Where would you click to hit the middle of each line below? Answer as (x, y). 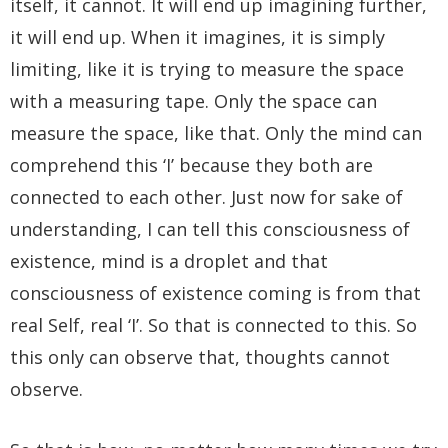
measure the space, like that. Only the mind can (216, 133)
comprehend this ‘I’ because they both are (191, 165)
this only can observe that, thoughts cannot (200, 357)
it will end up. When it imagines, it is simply (197, 37)
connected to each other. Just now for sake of (206, 197)
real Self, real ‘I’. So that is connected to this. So (213, 325)
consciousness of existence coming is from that (215, 293)
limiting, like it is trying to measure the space (207, 69)
